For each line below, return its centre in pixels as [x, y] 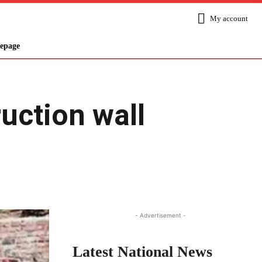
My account [229, 18]
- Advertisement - [160, 215]
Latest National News [142, 251]
